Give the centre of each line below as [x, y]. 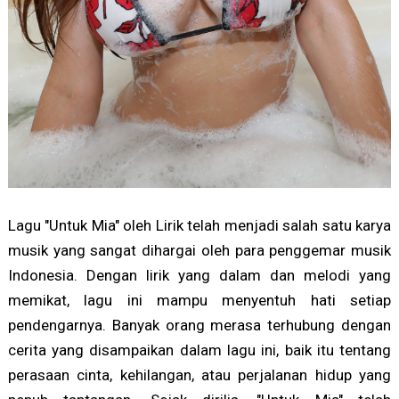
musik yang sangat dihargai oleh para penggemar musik [199, 251]
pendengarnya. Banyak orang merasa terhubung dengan [199, 326]
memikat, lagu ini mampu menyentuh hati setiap [199, 301]
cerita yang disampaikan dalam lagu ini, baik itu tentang [199, 350]
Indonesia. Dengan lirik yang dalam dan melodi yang [199, 276]
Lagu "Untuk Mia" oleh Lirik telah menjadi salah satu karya [199, 226]
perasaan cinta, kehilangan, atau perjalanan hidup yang [199, 375]
